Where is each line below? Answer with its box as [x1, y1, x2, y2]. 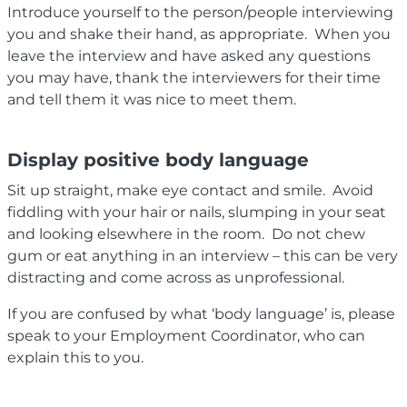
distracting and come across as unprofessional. [7, 268, 344, 286]
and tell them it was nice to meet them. [7, 90, 296, 108]
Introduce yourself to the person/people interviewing [7, 3, 393, 21]
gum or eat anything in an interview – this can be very [7, 246, 398, 264]
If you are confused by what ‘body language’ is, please [7, 304, 395, 323]
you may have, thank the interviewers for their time [7, 68, 381, 86]
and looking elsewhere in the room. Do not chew [7, 224, 365, 243]
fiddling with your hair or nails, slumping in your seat [7, 203, 386, 221]
